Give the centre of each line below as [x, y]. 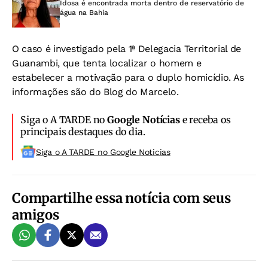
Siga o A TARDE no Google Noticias [103, 152]
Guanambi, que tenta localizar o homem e [107, 63]
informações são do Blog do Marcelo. [95, 92]
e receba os [205, 119]
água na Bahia [84, 12]
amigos [36, 214]
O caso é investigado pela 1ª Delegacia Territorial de [127, 48]
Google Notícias [144, 119]
